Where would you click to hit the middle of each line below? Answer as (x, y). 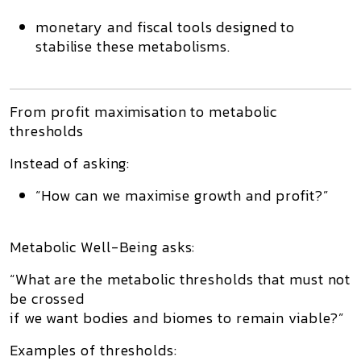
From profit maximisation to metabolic (144, 112)
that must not (302, 279)
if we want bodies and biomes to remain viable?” (177, 318)
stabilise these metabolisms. (133, 46)
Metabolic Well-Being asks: (103, 247)
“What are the (58, 279)
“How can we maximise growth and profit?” (182, 195)
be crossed (48, 299)
